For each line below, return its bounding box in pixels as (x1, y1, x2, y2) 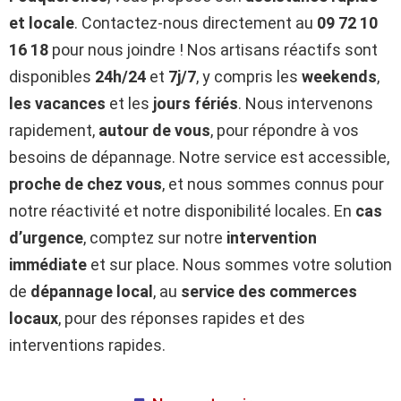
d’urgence (9, 228, 83, 247)
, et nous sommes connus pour (162, 175, 384, 193)
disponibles (9, 67, 95, 86)
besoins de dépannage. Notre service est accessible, (9, 148, 389, 166)
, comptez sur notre (83, 228, 226, 247)
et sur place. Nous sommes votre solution (87, 255, 392, 274)
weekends (302, 67, 377, 86)
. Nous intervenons (238, 94, 373, 113)
